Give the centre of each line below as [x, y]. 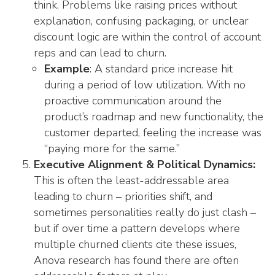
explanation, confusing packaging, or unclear [141, 21]
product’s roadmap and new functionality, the [154, 117]
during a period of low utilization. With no [145, 85]
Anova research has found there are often [136, 260]
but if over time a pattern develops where [137, 228]
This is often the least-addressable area [131, 180]
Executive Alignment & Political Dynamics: [145, 165]
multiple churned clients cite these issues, [135, 244]
